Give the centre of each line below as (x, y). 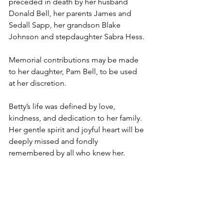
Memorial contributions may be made (75, 60)
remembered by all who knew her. (67, 153)
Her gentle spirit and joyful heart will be (77, 130)
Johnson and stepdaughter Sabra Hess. (77, 37)
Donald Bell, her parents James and (71, 13)
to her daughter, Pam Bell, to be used (74, 71)
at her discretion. (38, 83)
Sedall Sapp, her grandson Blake (66, 25)
